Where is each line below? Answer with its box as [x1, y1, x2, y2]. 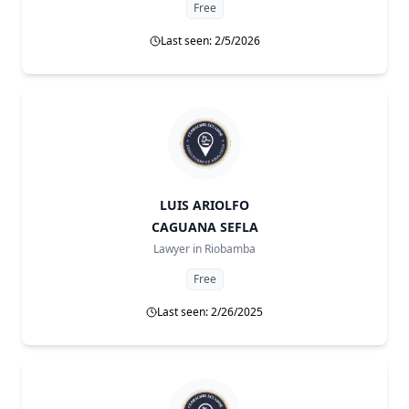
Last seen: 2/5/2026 [160, 33, 260, 48]
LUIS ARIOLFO [160, 196, 249, 214]
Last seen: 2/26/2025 [157, 304, 263, 320]
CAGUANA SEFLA [151, 218, 258, 236]
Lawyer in [153, 241, 202, 257]
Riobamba [204, 241, 256, 257]
